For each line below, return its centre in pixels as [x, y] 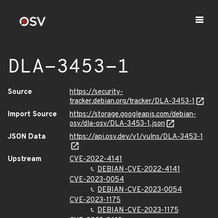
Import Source [32, 115]
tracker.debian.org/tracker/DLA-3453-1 [132, 101]
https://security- [96, 92]
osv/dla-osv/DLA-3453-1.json [117, 124]
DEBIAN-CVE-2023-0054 [140, 190]
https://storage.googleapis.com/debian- [133, 115]
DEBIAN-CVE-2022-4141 [139, 170]
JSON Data [27, 137]
